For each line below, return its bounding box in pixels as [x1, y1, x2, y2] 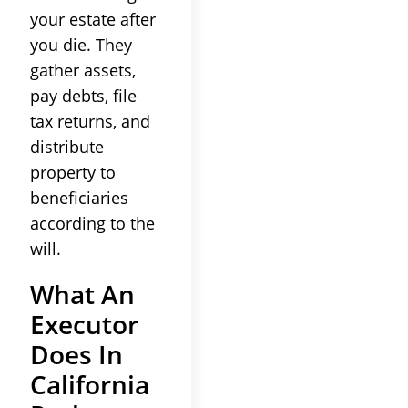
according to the [30, 211, 155, 234]
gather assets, [30, 58, 136, 81]
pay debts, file [30, 84, 137, 107]
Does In [30, 336, 123, 372]
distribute [30, 135, 104, 158]
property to [30, 160, 116, 183]
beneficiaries [30, 186, 128, 209]
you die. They [30, 33, 132, 56]
